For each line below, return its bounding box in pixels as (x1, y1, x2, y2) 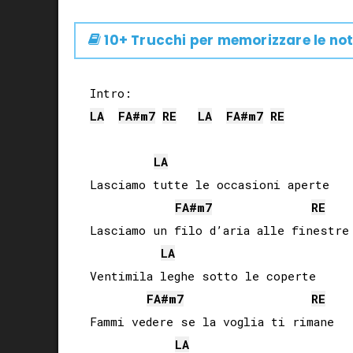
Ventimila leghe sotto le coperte (90, 267, 316, 284)
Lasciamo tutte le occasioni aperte (90, 176, 329, 192)
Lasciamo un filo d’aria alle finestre (90, 221, 349, 238)
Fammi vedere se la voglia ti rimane (90, 313, 334, 329)
